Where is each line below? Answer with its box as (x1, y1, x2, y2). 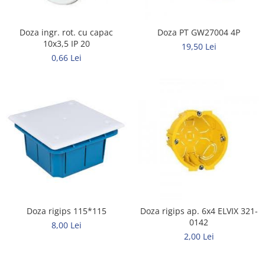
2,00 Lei (183, 230, 214, 242)
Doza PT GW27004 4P (157, 26, 240, 38)
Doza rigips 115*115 (26, 205, 106, 216)
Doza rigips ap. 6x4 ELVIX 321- (140, 205, 258, 216)
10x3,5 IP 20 (43, 37, 90, 49)
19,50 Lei (181, 40, 216, 52)
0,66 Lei (51, 51, 82, 63)
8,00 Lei (51, 219, 82, 231)
